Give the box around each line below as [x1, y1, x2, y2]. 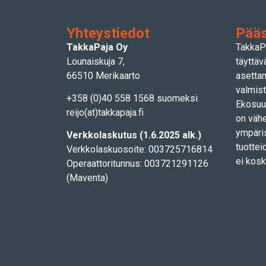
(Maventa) [66, 172, 108, 184]
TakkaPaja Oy [66, 41, 128, 53]
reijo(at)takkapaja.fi [66, 106, 144, 118]
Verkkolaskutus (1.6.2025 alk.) [66, 129, 201, 141]
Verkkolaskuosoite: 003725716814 [66, 144, 213, 156]
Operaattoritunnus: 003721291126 [66, 158, 208, 170]
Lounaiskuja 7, [66, 55, 125, 67]
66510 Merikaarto [66, 69, 140, 81]
